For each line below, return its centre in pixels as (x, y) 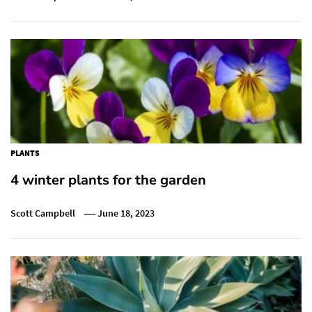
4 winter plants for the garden (108, 180)
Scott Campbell (43, 213)
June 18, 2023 (126, 213)
